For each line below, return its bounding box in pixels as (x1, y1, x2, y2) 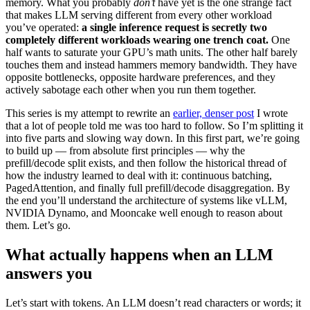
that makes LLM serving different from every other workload (6, 8, 272, 21)
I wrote (254, 107, 288, 119)
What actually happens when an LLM (6, 245, 273, 264)
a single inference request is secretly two (82, 21, 267, 33)
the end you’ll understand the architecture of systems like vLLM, (6, 194, 287, 206)
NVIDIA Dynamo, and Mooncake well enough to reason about (6, 206, 282, 219)
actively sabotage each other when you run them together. (6, 83, 256, 95)
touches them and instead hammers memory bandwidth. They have (6, 58, 297, 71)
